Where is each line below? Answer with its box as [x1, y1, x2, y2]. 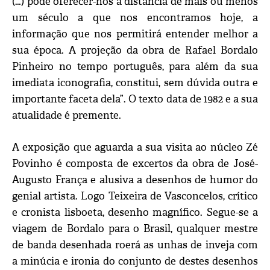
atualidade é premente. [12, 109, 121, 122]
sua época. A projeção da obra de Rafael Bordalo [12, 44, 258, 57]
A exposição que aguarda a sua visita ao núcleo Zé [12, 141, 258, 154]
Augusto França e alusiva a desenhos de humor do [12, 174, 258, 187]
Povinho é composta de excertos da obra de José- [12, 157, 258, 171]
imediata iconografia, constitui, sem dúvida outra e [12, 77, 258, 90]
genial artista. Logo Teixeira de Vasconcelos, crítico [12, 190, 258, 203]
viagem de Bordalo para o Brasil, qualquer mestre [12, 222, 258, 236]
